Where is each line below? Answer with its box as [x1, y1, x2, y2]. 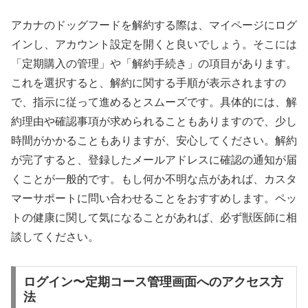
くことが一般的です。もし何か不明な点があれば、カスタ [11, 173, 297, 185]
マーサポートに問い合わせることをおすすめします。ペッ [11, 192, 297, 204]
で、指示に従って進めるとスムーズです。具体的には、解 [11, 96, 297, 108]
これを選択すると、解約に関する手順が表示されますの [11, 76, 286, 89]
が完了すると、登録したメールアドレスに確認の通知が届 [11, 153, 297, 166]
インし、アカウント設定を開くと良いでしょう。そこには [11, 38, 297, 50]
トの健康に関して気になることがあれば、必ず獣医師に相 [11, 211, 297, 223]
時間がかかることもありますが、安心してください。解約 [11, 134, 297, 146]
